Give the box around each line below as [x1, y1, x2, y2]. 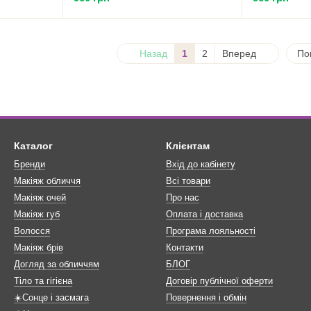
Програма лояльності [166, 226, 255, 237]
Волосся [14, 226, 50, 237]
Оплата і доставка [166, 209, 243, 220]
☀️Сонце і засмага [14, 292, 89, 303]
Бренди [14, 159, 45, 170]
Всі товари [166, 176, 210, 187]
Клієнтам [166, 140, 210, 152]
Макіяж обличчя [14, 176, 81, 187]
